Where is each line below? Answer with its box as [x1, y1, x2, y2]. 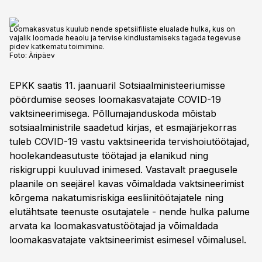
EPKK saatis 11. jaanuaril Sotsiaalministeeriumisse [9, 80, 225, 91]
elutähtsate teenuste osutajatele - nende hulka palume [9, 206, 250, 218]
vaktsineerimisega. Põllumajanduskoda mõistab [9, 108, 216, 119]
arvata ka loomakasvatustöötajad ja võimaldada [9, 220, 218, 232]
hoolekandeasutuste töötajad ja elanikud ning [9, 150, 208, 161]
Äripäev [29, 51, 55, 60]
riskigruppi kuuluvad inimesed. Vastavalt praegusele [9, 164, 237, 175]
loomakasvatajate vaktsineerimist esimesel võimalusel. [9, 234, 246, 246]
